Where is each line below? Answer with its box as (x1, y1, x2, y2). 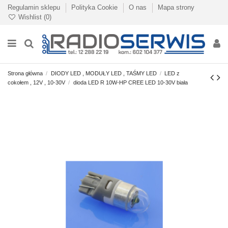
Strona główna (8, 70, 43, 76)
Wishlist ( (16, 13, 46, 21)
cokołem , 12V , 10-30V (8, 79, 65, 85)
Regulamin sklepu (8, 3, 62, 11)
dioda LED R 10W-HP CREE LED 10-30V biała (73, 79, 188, 85)
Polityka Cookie (71, 3, 120, 11)
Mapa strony (158, 3, 194, 11)
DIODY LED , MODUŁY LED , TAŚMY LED (50, 70, 157, 76)
